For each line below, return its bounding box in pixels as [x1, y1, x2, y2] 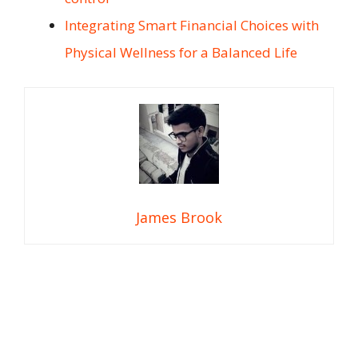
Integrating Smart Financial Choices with [65, 16, 319, 35]
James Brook [136, 207, 222, 227]
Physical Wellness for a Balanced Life [65, 43, 297, 62]
